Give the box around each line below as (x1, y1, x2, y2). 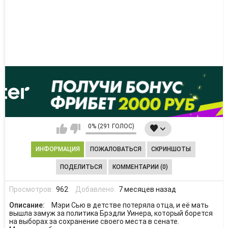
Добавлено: (75, 185, 117, 193)
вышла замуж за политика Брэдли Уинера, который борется (9, 209, 213, 217)
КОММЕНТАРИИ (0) (112, 163, 168, 170)
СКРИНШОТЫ (151, 146, 191, 153)
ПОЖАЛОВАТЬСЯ (90, 146, 141, 153)
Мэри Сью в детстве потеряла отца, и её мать (51, 201, 209, 209)
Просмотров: (9, 185, 54, 193)
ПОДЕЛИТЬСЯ (60, 163, 103, 170)
